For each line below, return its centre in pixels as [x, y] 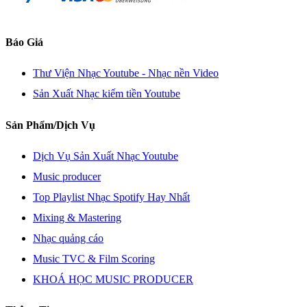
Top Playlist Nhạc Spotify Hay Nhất [111, 197]
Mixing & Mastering [77, 217]
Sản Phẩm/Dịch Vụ [50, 125]
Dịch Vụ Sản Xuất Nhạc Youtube [106, 156]
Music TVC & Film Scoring [94, 258]
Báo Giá [24, 42]
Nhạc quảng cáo [68, 238]
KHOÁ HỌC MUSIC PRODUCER [113, 279]
